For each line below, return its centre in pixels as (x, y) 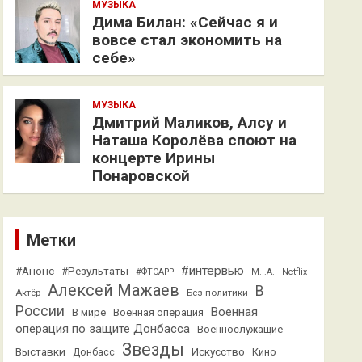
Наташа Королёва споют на (195, 140)
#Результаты (95, 271)
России (40, 311)
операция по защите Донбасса (103, 329)
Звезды (154, 349)
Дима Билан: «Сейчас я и (185, 22)
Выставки (41, 351)
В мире (89, 312)
